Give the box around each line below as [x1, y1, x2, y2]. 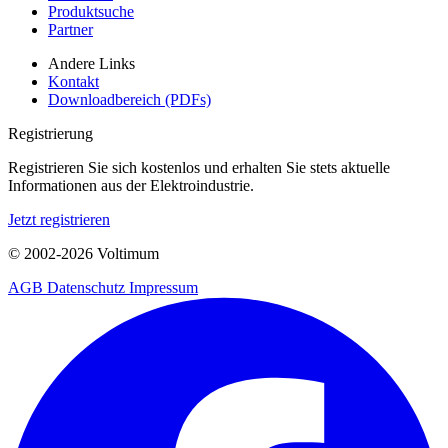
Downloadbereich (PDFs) [48, 91, 211, 109]
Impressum [129, 279, 198, 297]
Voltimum [93, 245, 159, 263]
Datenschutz [47, 279, 129, 297]
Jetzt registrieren [8, 211, 110, 229]
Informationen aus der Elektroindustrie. [8, 177, 254, 195]
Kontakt [48, 73, 99, 91]
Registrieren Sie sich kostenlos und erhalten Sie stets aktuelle [8, 159, 390, 177]
